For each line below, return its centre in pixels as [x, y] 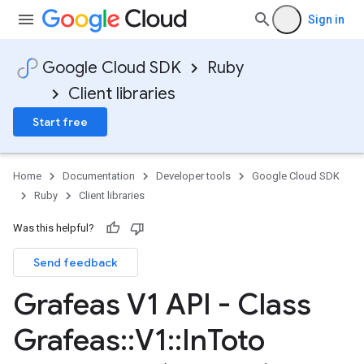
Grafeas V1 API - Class [162, 304]
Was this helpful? [54, 228]
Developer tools [193, 176]
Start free [60, 122]
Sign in [326, 19]
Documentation [99, 176]
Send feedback [76, 262]
